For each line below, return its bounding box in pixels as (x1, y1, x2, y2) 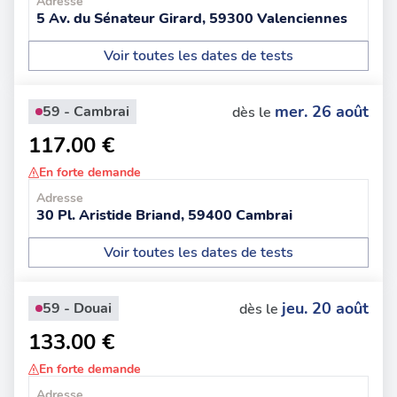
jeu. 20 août (282, 298, 369, 319)
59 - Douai (43, 299, 112, 318)
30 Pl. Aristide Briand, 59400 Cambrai (36, 206, 292, 225)
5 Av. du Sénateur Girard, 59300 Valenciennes (36, 9, 347, 28)
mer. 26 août (275, 101, 369, 122)
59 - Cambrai (43, 102, 129, 121)
